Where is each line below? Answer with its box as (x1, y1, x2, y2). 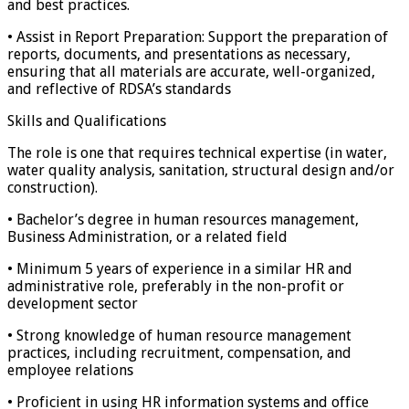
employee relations (7, 361, 133, 379)
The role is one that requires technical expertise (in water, (7, 143, 387, 162)
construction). (7, 178, 98, 196)
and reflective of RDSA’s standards (7, 79, 231, 98)
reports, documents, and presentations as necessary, (7, 45, 351, 63)
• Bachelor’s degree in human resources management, (7, 210, 359, 228)
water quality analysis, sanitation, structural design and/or (7, 161, 394, 179)
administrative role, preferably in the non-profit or (7, 277, 344, 295)
